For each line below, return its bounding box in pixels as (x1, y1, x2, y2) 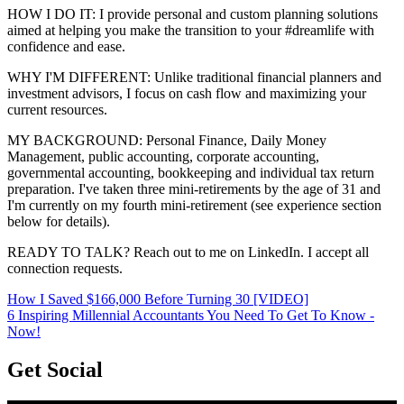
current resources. (7, 102, 107, 118)
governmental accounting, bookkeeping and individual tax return (7, 165, 374, 181)
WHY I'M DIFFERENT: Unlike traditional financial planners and (7, 69, 381, 86)
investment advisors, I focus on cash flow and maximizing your (7, 86, 366, 102)
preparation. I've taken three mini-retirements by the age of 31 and (7, 181, 381, 197)
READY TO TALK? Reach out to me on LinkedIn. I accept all (7, 244, 369, 261)
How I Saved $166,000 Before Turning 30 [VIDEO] (7, 291, 308, 308)
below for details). (7, 214, 110, 230)
